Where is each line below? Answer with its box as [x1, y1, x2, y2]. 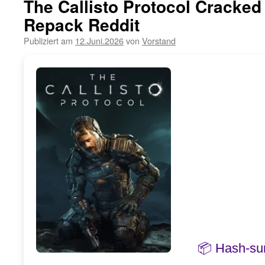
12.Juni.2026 [75, 34, 124, 47]
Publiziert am [24, 34, 73, 47]
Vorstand [142, 34, 176, 47]
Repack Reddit [24, 12, 140, 37]
